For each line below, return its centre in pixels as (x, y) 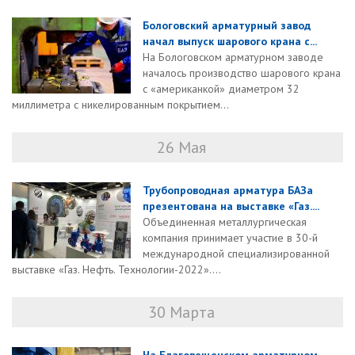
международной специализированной (236, 254)
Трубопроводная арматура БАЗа (228, 191)
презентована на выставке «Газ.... (231, 206)
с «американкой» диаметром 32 (221, 89)
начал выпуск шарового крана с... (230, 42)
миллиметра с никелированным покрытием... (120, 105)
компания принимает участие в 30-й (230, 238)
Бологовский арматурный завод (227, 26)
